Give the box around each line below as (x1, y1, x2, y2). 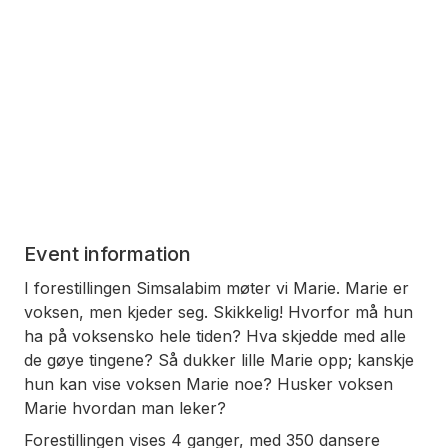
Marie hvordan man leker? (24, 397, 226, 418)
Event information (24, 241, 191, 266)
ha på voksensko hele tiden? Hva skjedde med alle (24, 325, 406, 346)
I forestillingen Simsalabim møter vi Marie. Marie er (24, 277, 409, 298)
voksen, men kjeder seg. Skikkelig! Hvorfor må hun (24, 301, 413, 322)
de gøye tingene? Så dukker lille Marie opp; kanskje (24, 349, 414, 370)
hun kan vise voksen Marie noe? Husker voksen (24, 373, 393, 394)
